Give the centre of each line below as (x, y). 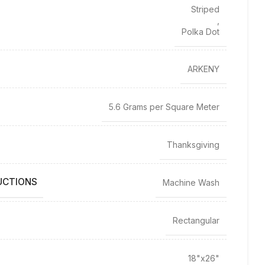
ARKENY (203, 69)
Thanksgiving (193, 144)
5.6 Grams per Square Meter (164, 106)
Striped (205, 9)
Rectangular (196, 220)
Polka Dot (201, 32)
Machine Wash (191, 182)
